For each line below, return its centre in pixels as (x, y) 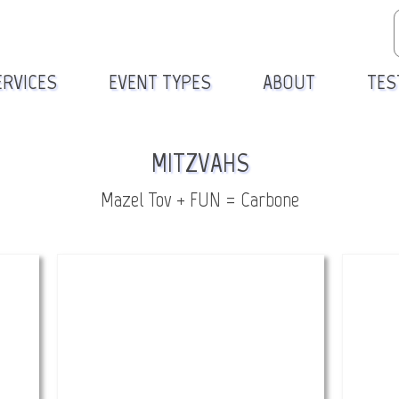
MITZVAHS (199, 163)
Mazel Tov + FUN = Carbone (199, 199)
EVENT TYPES (160, 81)
